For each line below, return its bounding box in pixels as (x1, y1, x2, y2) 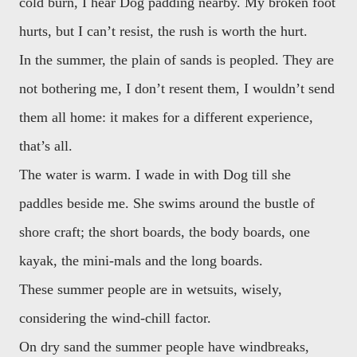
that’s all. (19, 138, 73, 154)
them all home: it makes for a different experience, (19, 109, 313, 125)
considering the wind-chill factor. (19, 310, 211, 326)
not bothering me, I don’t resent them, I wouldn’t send (19, 80, 335, 96)
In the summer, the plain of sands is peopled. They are (19, 52, 334, 68)
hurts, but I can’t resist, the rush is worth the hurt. (19, 23, 308, 39)
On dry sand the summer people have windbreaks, (19, 339, 309, 355)
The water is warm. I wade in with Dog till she (19, 167, 291, 182)
